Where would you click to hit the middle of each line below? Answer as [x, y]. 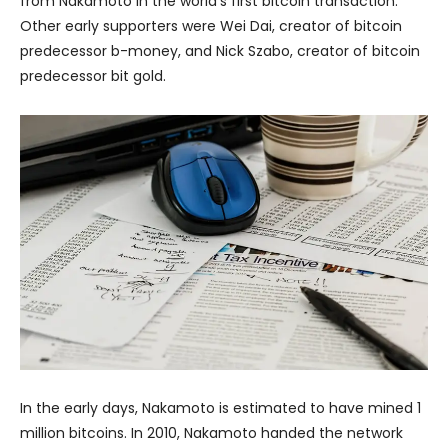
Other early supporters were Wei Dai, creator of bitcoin [211, 26]
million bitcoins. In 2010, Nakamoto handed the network [211, 433]
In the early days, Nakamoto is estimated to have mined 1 [220, 408]
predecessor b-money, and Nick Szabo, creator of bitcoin [220, 51]
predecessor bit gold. [93, 76]
